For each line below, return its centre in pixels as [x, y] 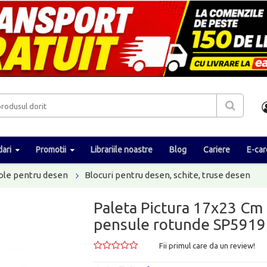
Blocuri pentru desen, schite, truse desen [167, 175]
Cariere [217, 149]
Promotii [51, 149]
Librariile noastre [122, 149]
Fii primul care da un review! [207, 245]
